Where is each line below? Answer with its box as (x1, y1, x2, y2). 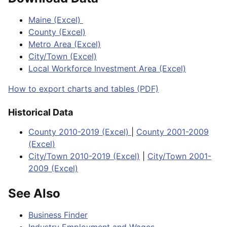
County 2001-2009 (136, 127, 209, 137)
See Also (8, 186, 60, 201)
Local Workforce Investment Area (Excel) (28, 63, 186, 74)
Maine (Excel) (28, 15, 83, 25)
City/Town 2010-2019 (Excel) (28, 151, 140, 162)
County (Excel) (28, 27, 86, 37)
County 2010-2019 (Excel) (28, 127, 131, 137)
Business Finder (28, 210, 88, 220)
